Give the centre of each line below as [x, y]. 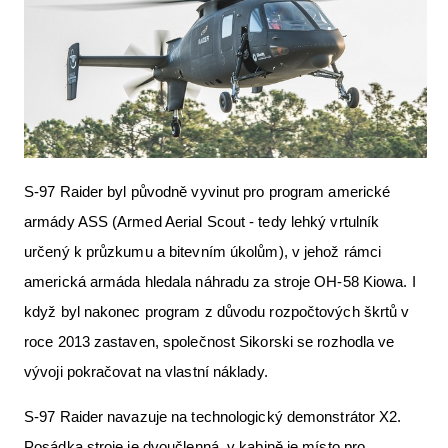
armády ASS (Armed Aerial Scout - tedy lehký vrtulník [202, 221]
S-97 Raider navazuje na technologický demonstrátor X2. [213, 416]
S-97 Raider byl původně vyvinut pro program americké [207, 191]
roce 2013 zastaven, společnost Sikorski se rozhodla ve [209, 341]
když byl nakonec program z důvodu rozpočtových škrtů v [217, 311]
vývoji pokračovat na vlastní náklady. [148, 371]
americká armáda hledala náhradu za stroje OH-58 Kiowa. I [220, 281]
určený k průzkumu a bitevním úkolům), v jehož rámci [203, 251]
